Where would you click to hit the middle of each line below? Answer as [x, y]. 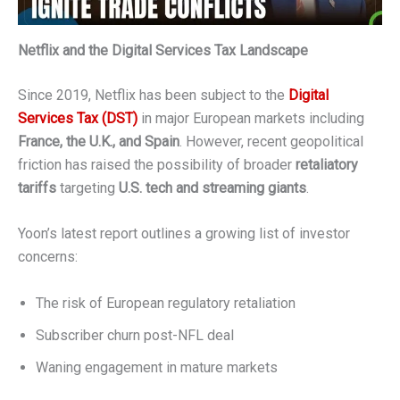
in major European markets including [251, 118]
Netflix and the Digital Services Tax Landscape [163, 50]
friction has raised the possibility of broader [157, 164]
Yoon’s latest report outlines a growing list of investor [184, 234]
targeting [87, 187]
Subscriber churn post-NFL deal [135, 335]
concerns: [48, 257]
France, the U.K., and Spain [99, 141]
